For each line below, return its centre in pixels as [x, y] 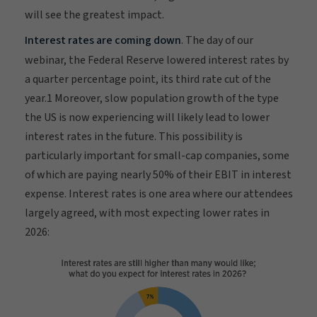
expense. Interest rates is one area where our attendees [159, 194]
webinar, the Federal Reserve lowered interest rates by [157, 60]
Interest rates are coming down [103, 40]
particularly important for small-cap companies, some [157, 155]
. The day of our [217, 40]
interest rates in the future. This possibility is [134, 136]
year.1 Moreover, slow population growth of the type [152, 98]
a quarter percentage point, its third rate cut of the [148, 79]
